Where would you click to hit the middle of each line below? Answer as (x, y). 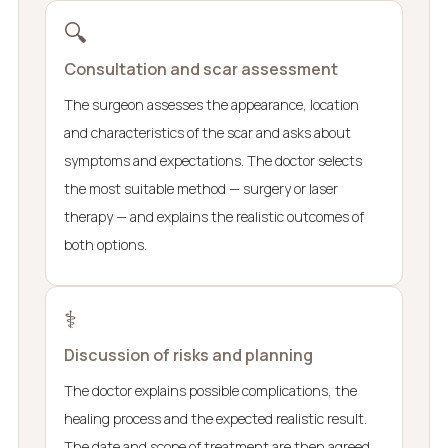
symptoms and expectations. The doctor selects (212, 160)
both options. (105, 244)
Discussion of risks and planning (188, 354)
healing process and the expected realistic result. (215, 418)
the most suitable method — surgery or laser (200, 188)
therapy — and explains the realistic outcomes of (213, 216)
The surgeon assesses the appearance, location (211, 104)
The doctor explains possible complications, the (210, 390)
